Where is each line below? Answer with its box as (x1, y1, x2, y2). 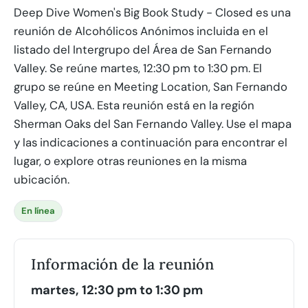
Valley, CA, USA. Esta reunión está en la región (14, 98, 254, 113)
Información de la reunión (31, 254, 214, 274)
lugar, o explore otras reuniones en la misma (14, 153, 247, 168)
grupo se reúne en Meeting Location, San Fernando (14, 79, 287, 94)
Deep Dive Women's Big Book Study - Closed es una (14, 5, 291, 20)
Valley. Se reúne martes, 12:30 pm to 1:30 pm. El (14, 60, 262, 76)
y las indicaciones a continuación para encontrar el (14, 135, 287, 150)
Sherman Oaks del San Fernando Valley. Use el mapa (14, 116, 291, 131)
